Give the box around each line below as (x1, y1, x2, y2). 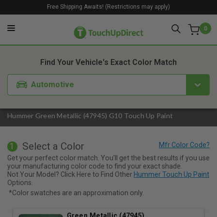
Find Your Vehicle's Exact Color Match (40, 58, 177, 67)
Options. (7, 178, 33, 186)
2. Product (95, 32, 133, 41)
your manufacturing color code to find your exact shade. (7, 162, 182, 170)
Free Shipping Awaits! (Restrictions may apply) (47, 3, 170, 10)
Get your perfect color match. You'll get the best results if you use (7, 154, 210, 162)
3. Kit (145, 32, 163, 41)
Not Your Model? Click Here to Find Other (7, 170, 134, 178)
